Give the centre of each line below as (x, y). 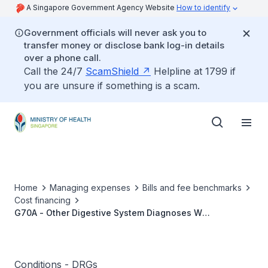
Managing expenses (90, 188)
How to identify (203, 7)
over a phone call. (63, 58)
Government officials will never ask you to (115, 33)
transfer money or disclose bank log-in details (124, 45)
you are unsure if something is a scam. (112, 86)
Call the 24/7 (55, 71)
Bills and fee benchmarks (192, 188)
